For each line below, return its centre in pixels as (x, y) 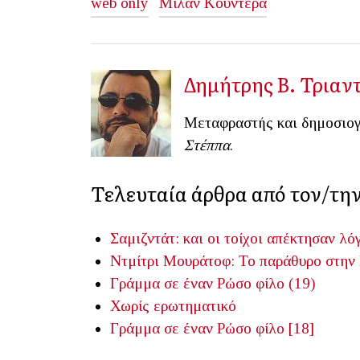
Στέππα (207, 145)
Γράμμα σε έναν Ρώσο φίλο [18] (212, 328)
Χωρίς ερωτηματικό (173, 305)
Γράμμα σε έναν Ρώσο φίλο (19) (213, 283)
